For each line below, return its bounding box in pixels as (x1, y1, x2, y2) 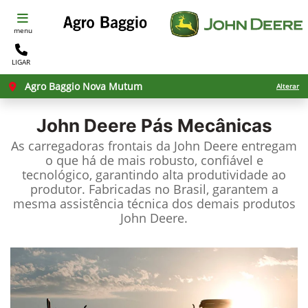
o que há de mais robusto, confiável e (45, 152, 263, 168)
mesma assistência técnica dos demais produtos (12, 195, 296, 212)
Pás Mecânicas (136, 115, 272, 136)
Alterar (276, 81, 299, 91)
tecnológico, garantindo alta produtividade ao (22, 166, 286, 183)
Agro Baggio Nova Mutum (22, 80, 142, 93)
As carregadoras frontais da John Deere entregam (11, 137, 297, 154)
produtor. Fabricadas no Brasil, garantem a (30, 181, 278, 197)
